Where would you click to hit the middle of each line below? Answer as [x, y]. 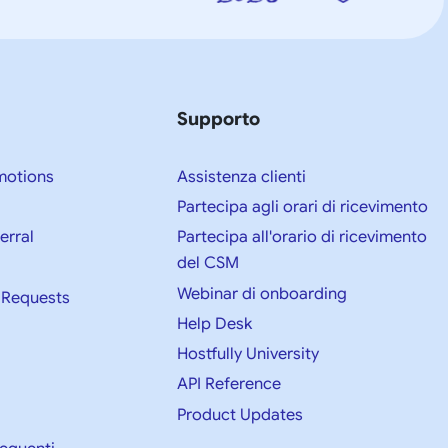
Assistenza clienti [241, 176]
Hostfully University [247, 354]
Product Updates [239, 414]
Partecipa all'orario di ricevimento [301, 237]
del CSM [207, 263]
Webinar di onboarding [261, 293]
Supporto [218, 118]
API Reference [228, 384]
